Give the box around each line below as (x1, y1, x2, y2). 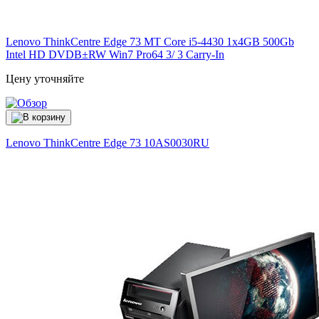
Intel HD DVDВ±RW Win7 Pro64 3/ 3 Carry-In (6, 48, 224, 61)
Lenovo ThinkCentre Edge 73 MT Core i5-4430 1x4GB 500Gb (6, 36, 294, 48)
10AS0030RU (144, 137, 209, 150)
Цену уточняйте (6, 73, 84, 85)
